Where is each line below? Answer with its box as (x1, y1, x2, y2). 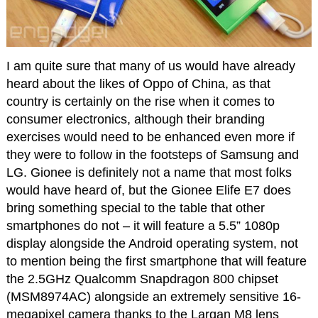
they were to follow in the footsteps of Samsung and (6, 147, 299, 162)
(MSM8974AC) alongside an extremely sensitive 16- (6, 289, 301, 304)
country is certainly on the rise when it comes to (6, 94, 275, 109)
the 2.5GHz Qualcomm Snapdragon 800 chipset (6, 271, 278, 286)
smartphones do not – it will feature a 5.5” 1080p (6, 218, 280, 233)
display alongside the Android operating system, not (6, 236, 298, 251)
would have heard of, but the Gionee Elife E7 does (6, 182, 291, 197)
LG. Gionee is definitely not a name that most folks (6, 165, 292, 180)
